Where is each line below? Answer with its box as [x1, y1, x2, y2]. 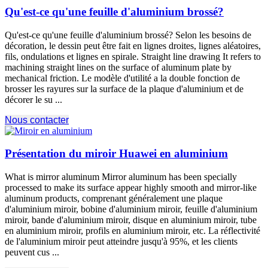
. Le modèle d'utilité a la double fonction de [77, 72, 240, 83]
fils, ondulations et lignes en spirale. [5, 51, 141, 62]
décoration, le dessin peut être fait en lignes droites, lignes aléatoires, [5, 40, 261, 51]
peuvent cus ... [5, 246, 59, 257]
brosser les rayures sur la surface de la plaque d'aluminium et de [5, 83, 243, 94]
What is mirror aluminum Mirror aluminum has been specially [5, 171, 237, 182]
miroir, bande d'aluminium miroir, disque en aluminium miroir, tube [5, 214, 257, 225]
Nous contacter [5, 114, 69, 125]
